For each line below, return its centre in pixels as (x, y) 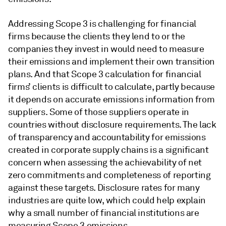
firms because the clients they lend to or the (97, 36)
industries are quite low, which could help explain (107, 200)
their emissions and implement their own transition (112, 62)
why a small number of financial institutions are (104, 213)
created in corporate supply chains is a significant (108, 150)
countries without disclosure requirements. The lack (112, 125)
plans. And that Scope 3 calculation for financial (105, 74)
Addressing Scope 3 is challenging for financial (102, 24)
